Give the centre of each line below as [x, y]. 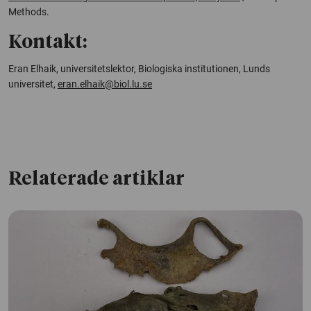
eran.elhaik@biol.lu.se [105, 84]
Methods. [29, 11]
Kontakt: [48, 42]
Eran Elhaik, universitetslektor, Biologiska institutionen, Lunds [139, 68]
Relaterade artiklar [96, 179]
